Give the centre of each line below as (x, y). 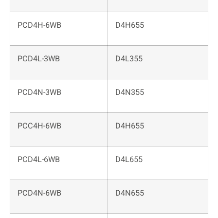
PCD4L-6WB (39, 160)
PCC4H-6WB (39, 126)
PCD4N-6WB (39, 193)
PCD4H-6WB (39, 26)
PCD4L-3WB (39, 59)
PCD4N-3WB (39, 93)
